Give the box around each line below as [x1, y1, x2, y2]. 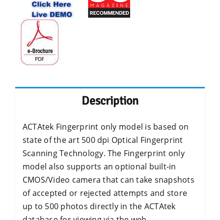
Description [82, 93, 138, 108]
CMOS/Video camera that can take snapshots [22, 174, 194, 185]
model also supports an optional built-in [22, 161, 176, 172]
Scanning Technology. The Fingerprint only [22, 148, 185, 159]
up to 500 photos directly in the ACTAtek [22, 201, 176, 212]
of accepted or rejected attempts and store [22, 188, 188, 198]
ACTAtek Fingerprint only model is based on [22, 121, 189, 132]
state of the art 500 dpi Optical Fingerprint [22, 135, 183, 145]
